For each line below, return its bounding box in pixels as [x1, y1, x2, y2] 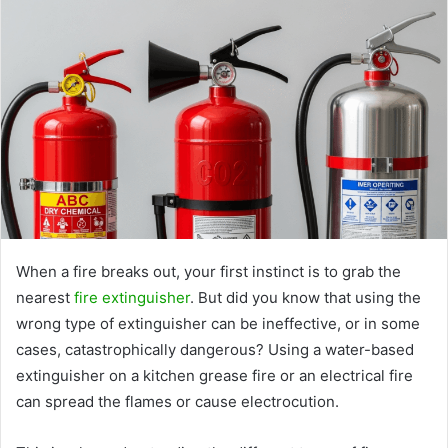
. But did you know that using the [190, 287, 421, 307]
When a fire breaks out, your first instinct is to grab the [16, 261, 401, 281]
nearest [16, 287, 74, 307]
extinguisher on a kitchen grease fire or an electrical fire [16, 365, 413, 385]
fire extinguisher [74, 287, 190, 307]
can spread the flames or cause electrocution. [16, 391, 339, 411]
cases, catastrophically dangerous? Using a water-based [16, 339, 414, 359]
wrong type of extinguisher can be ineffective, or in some [16, 313, 420, 333]
